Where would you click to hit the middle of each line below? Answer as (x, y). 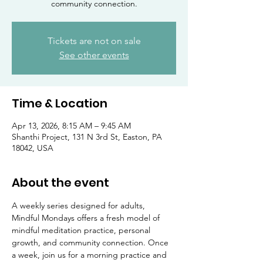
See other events (94, 55)
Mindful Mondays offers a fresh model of (87, 218)
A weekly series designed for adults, (80, 205)
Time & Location (60, 103)
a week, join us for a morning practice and (90, 255)
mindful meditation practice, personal (82, 230)
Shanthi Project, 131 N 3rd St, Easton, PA (87, 137)
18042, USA (33, 148)
